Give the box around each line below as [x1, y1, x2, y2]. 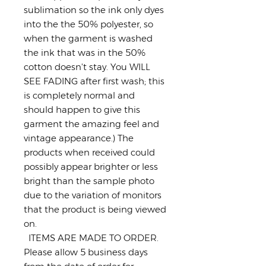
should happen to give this [24, 103, 140, 115]
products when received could [24, 146, 155, 158]
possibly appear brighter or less [24, 160, 158, 172]
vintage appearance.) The [24, 132, 134, 144]
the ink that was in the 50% [24, 46, 145, 58]
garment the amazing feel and [24, 118, 159, 129]
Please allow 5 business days [24, 246, 148, 258]
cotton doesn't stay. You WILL [24, 61, 150, 72]
